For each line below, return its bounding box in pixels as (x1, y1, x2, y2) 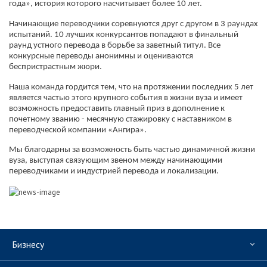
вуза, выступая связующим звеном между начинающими (9, 156, 222, 166)
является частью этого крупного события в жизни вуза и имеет (9, 93, 243, 103)
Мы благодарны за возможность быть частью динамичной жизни (9, 145, 255, 155)
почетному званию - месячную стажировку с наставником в (9, 114, 232, 124)
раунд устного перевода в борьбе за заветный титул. (9, 41, 206, 50)
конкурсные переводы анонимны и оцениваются (9, 51, 193, 61)
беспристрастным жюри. (9, 62, 102, 72)
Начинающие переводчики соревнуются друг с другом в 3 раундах (9, 19, 258, 29)
